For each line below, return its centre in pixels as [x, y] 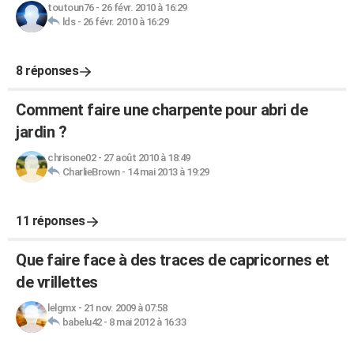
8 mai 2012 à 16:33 [147, 322]
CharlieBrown [91, 172]
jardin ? [41, 132]
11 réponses [51, 221]
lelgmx [62, 308]
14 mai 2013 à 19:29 [168, 172]
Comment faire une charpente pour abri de [162, 110]
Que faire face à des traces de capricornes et [173, 260]
